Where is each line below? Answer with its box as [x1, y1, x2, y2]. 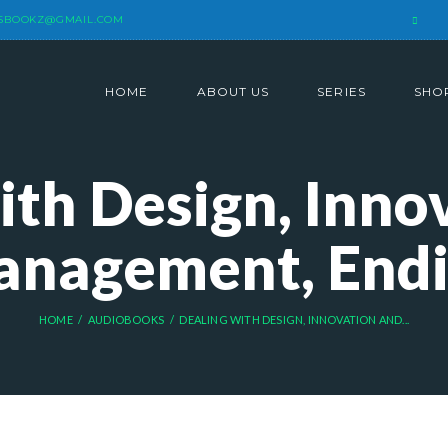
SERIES [317, 84, 366, 99]
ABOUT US [196, 84, 270, 99]
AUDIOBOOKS [88, 312, 165, 326]
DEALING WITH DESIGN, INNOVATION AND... [179, 312, 409, 326]
